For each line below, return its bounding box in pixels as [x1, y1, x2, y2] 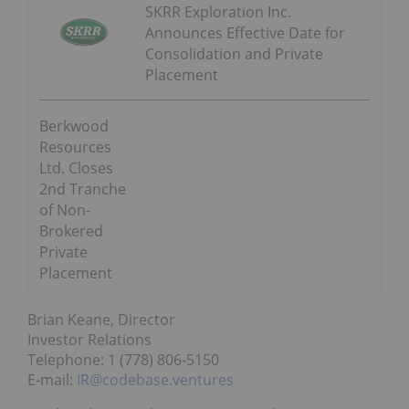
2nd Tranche [39, 179, 126, 200]
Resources [39, 137, 111, 158]
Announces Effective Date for [145, 23, 345, 44]
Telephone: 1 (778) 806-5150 [27, 350, 219, 371]
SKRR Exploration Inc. [145, 2, 291, 23]
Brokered [39, 221, 103, 242]
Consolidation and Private [145, 44, 323, 65]
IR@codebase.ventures [77, 370, 234, 391]
